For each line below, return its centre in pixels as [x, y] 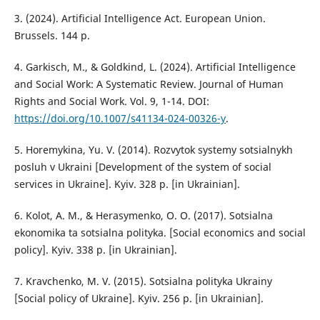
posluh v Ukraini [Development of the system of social [142, 166]
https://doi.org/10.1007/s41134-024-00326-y [120, 118]
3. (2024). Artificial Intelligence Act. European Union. [140, 18]
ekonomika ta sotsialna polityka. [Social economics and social [160, 232]
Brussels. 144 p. [52, 35]
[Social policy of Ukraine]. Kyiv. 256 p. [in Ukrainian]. [139, 298]
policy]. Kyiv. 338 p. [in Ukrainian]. [95, 249]
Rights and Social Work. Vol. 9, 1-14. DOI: [111, 101]
